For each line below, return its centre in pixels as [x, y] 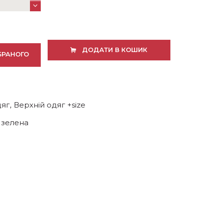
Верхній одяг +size [49, 105]
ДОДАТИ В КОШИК [114, 49]
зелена [15, 122]
